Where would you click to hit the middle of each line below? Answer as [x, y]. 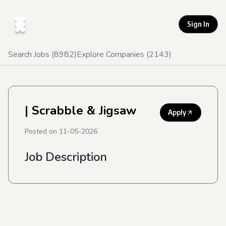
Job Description [66, 157]
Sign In [198, 24]
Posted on [42, 131]
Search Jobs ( [31, 54]
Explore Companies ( [113, 54]
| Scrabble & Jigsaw [80, 110]
